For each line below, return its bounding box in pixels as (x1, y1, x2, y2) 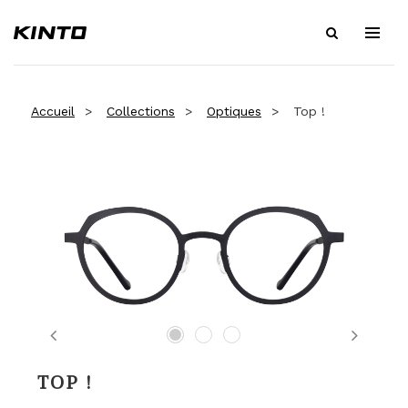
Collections (107, 104, 175, 118)
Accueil (31, 104, 75, 118)
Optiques (207, 104, 261, 118)
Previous (53, 336, 127, 358)
